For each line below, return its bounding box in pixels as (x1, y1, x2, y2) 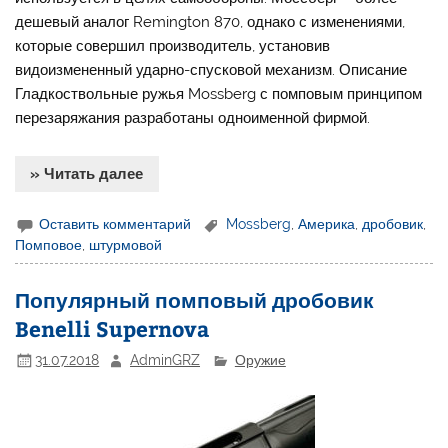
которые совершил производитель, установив (15, 36, 331, 55)
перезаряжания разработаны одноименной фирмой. (15, 108, 371, 127)
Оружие (234, 351, 286, 368)
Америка (298, 215, 356, 232)
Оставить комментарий (39, 215, 192, 232)
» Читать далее (30, 165, 144, 184)
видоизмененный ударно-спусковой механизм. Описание (15, 60, 408, 79)
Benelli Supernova (15, 314, 210, 344)
